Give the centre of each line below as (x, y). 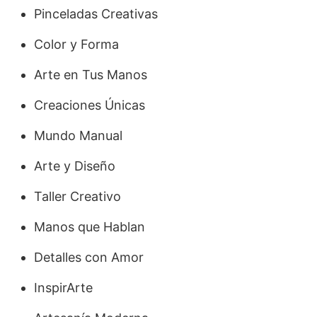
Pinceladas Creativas (96, 13)
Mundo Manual (78, 135)
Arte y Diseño (75, 166)
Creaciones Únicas (90, 105)
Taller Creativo (77, 196)
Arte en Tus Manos (91, 74)
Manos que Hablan (90, 226)
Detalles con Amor (89, 257)
